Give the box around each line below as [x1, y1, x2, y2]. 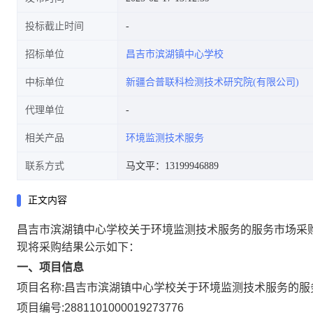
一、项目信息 [17, 261, 84, 273]
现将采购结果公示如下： [17, 241, 140, 253]
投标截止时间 [25, 21, 84, 31]
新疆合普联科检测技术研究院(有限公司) [126, 77, 299, 87]
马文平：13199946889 [126, 161, 219, 171]
